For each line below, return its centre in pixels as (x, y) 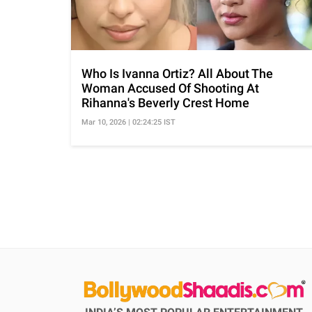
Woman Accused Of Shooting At (170, 88)
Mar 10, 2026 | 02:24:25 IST (128, 123)
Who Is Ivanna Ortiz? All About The (177, 74)
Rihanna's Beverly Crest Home (165, 103)
